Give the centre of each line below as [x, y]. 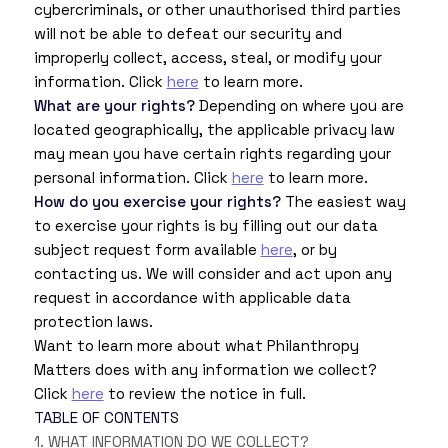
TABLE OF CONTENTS [106, 418]
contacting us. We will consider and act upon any [212, 274]
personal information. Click [132, 178]
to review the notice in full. [204, 394]
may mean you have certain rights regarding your [212, 154]
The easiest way [343, 202]
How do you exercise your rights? [157, 202]
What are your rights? [114, 106]
